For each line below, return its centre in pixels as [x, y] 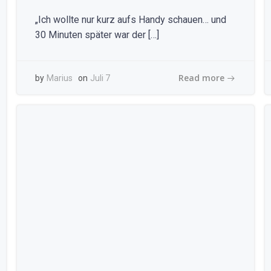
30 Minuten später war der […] [97, 35]
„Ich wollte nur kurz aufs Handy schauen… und [130, 20]
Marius [59, 78]
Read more [202, 77]
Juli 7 [100, 78]
